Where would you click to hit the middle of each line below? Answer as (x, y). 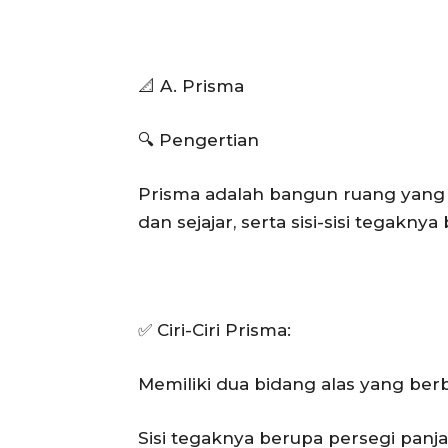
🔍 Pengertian (198, 139)
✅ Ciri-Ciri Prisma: (214, 329)
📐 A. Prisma (191, 85)
